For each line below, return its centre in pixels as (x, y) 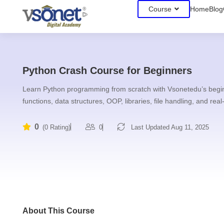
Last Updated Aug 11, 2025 (169, 127)
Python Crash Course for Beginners (107, 70)
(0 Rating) (55, 127)
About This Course (58, 211)
